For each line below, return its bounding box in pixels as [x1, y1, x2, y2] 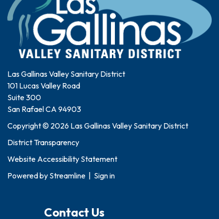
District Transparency [7, 137, 79, 148]
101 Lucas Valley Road [7, 81, 80, 91]
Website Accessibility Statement [7, 154, 117, 164]
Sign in [94, 171, 115, 181]
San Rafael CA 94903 [7, 104, 81, 114]
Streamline [49, 171, 86, 181]
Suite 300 [7, 92, 41, 103]
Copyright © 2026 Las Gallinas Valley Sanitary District [7, 121, 188, 131]
